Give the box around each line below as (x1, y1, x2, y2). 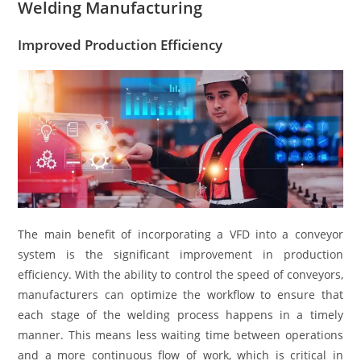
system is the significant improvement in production (18, 247, 343, 263)
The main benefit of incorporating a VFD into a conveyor (18, 226, 343, 243)
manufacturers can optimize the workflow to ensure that (18, 287, 343, 303)
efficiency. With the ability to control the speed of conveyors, (18, 267, 343, 283)
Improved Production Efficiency (18, 35, 223, 54)
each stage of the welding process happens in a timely (18, 307, 343, 323)
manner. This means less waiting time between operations (18, 327, 343, 343)
